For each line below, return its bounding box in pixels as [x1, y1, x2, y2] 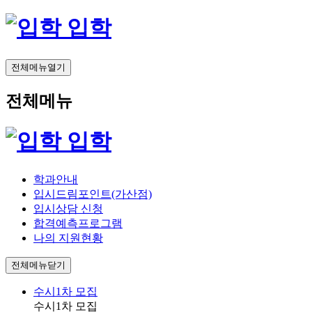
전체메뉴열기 [11, 61, 65, 72]
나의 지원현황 [33, 231, 103, 244]
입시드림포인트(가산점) [33, 187, 152, 200]
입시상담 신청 [33, 202, 103, 214]
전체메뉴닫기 [11, 259, 65, 270]
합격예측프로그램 [33, 217, 123, 229]
